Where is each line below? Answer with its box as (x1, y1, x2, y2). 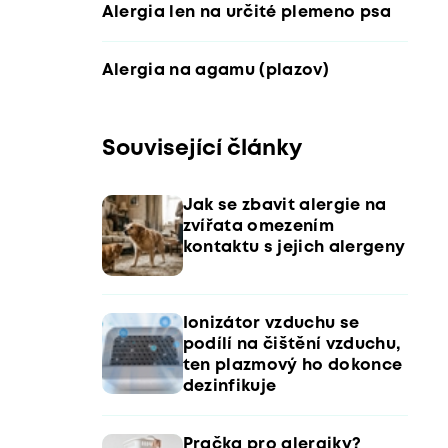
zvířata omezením (182, 219, 334, 234)
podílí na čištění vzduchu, (182, 337, 401, 352)
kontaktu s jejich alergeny (182, 240, 406, 255)
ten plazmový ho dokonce (182, 358, 403, 373)
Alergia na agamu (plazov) (101, 62, 329, 78)
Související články (101, 138, 302, 159)
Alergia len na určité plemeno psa (101, 4, 392, 20)
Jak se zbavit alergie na (182, 198, 387, 213)
